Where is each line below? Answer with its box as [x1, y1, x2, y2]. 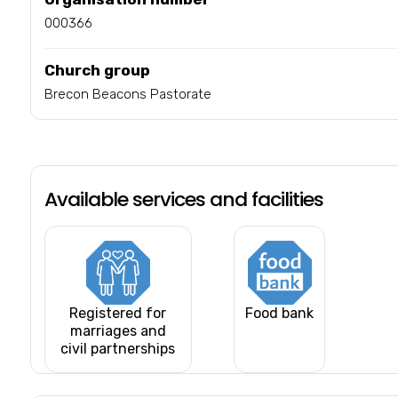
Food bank [245, 304, 314, 322]
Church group [44, 60, 150, 79]
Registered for [69, 304, 167, 322]
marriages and [69, 322, 166, 339]
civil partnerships [60, 339, 176, 357]
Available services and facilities [44, 185, 323, 213]
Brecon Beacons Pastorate [44, 85, 211, 102]
